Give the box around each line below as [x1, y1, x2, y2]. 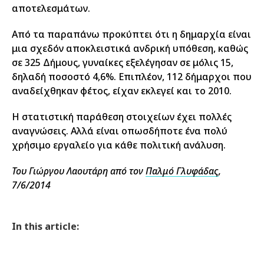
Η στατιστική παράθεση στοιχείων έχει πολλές [12, 110, 232, 123]
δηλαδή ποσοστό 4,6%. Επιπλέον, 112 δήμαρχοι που [12, 70, 252, 83]
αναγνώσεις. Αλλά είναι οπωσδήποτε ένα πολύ [12, 124, 227, 137]
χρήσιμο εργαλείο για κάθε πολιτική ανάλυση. [12, 138, 226, 151]
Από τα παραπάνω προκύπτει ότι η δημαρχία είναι [12, 28, 251, 41]
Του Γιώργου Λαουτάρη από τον [12, 164, 146, 177]
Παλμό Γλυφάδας [146, 164, 219, 177]
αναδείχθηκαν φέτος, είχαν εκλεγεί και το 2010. [12, 84, 232, 97]
